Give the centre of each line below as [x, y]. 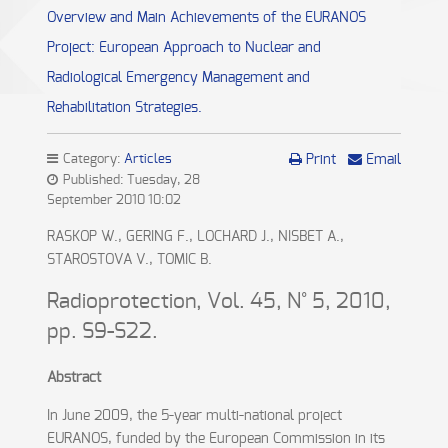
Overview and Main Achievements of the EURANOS [206, 18]
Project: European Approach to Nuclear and [183, 48]
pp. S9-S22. [102, 331]
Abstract [73, 378]
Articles [147, 159]
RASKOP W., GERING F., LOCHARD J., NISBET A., [195, 237]
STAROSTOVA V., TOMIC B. [129, 260]
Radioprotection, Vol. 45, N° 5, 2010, [218, 301]
